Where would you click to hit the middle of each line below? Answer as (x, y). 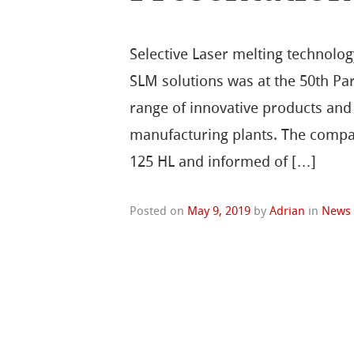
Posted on (159, 211)
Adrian (288, 211)
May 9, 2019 (219, 211)
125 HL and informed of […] (223, 161)
